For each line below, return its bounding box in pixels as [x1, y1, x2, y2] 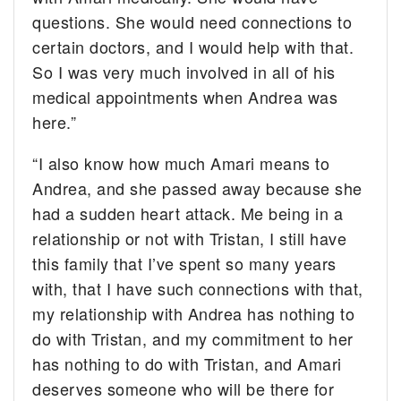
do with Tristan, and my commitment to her [32, 326, 354, 350]
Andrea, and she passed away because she [32, 175, 363, 200]
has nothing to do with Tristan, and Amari [32, 351, 342, 375]
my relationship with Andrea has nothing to [32, 301, 355, 325]
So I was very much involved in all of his [32, 59, 336, 83]
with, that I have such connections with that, [32, 276, 363, 300]
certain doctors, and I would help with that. [32, 34, 354, 58]
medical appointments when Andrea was [32, 84, 338, 108]
